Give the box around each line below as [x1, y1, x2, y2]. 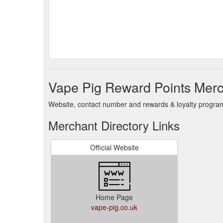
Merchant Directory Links [48, 116, 180, 134]
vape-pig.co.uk [91, 202, 137, 212]
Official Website [90, 142, 139, 152]
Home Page [96, 192, 133, 202]
